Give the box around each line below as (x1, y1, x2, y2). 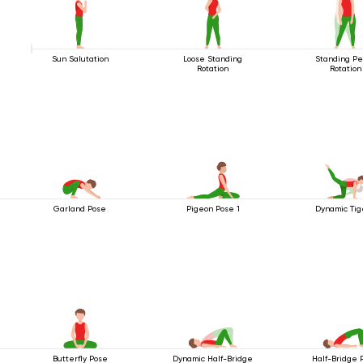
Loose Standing (183, 53, 243, 63)
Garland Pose (53, 203, 107, 213)
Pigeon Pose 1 (186, 203, 240, 213)
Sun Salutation (51, 53, 109, 63)
